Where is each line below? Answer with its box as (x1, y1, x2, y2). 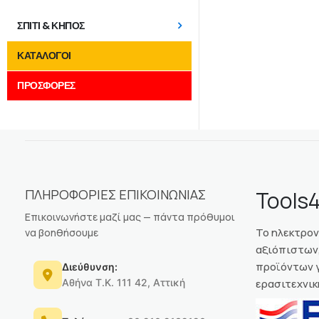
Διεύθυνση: (62, 260, 117, 273)
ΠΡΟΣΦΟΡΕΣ (17, 78, 75, 93)
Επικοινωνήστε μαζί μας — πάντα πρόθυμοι (25, 209, 235, 224)
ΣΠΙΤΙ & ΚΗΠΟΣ (17, 19, 85, 33)
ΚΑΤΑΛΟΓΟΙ (17, 48, 71, 63)
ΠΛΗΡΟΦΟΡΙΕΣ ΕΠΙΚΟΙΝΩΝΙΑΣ (25, 185, 206, 203)
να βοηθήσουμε (25, 225, 98, 239)
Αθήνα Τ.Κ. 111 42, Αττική (62, 276, 185, 288)
